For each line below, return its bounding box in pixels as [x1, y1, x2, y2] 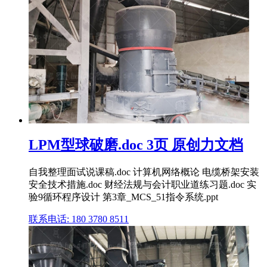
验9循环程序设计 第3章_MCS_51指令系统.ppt [29, 192, 218, 203]
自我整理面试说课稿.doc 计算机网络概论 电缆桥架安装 [29, 167, 259, 178]
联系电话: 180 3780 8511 [29, 214, 129, 225]
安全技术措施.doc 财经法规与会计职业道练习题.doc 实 [29, 179, 256, 190]
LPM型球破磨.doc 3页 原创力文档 [29, 137, 243, 153]
